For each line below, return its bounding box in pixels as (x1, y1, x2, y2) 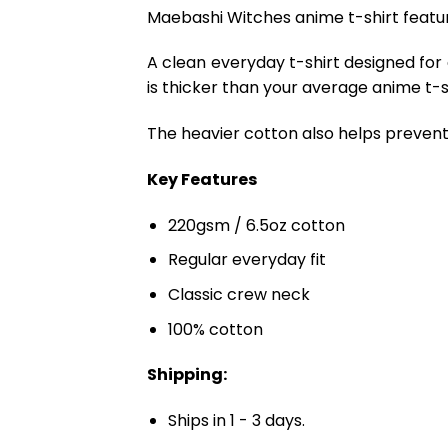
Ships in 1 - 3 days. (167, 409, 305, 433)
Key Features (147, 168, 257, 192)
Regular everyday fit (167, 248, 326, 272)
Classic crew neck (167, 283, 310, 307)
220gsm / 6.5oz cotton (167, 213, 345, 237)
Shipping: (147, 363, 227, 387)
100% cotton (167, 317, 263, 341)
